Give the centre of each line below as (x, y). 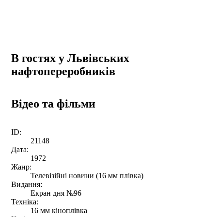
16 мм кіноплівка (59, 210)
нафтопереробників (63, 71)
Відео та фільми (53, 103)
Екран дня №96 (56, 193)
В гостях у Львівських (70, 58)
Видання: (27, 184)
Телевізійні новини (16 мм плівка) (87, 175)
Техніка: (25, 201)
